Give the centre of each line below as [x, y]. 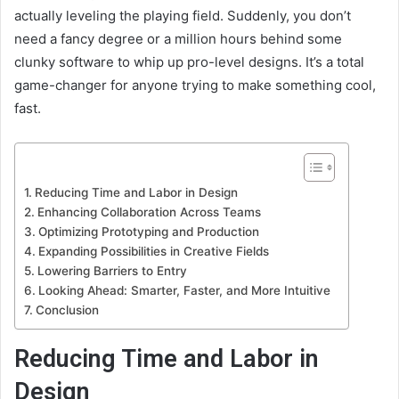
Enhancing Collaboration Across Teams [149, 212]
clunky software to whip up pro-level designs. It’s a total [189, 62]
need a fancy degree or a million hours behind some [178, 39]
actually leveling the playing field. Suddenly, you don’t [183, 16]
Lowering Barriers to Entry [112, 271]
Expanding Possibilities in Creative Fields [153, 251]
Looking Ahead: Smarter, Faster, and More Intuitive [184, 290]
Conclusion [67, 310]
